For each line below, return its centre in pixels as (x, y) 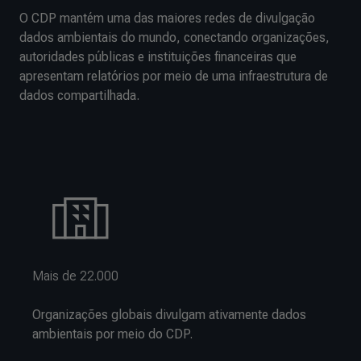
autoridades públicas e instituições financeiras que (158, 57)
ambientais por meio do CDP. (112, 334)
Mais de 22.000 (75, 276)
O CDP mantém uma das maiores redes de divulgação (167, 18)
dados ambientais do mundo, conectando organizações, (174, 37)
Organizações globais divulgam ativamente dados (169, 315)
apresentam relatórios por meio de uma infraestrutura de (174, 76)
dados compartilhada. (79, 95)
